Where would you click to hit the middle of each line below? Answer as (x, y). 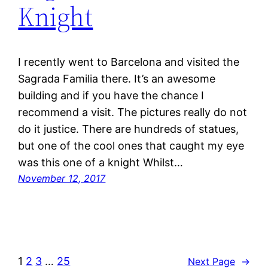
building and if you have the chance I (111, 96)
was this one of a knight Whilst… (101, 163)
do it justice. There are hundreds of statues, (129, 129)
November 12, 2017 (62, 179)
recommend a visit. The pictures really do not (133, 112)
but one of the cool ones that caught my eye (131, 146)
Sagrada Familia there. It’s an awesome (117, 79)
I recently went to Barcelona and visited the (129, 62)
